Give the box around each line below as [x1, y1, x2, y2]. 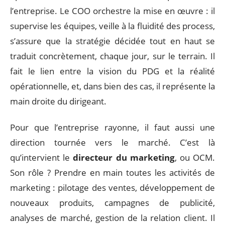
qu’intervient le [10, 152, 73, 163]
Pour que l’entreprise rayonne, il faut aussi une [10, 122, 215, 133]
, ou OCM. [174, 152, 215, 163]
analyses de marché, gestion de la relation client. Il [10, 212, 215, 223]
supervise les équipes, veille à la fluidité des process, [10, 20, 215, 32]
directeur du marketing [73, 152, 175, 163]
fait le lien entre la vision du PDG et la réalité [10, 65, 215, 77]
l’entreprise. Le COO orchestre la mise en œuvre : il [10, 5, 215, 17]
